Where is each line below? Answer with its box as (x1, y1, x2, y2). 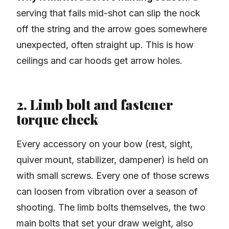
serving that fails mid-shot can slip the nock (16, 8, 200, 19)
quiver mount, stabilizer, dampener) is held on (16, 154, 208, 166)
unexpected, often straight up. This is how (16, 39, 194, 51)
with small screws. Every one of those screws (16, 170, 209, 181)
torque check (16, 110, 98, 129)
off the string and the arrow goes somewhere (16, 24, 207, 35)
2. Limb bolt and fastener (16, 96, 172, 114)
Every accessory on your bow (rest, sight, (16, 139, 193, 150)
